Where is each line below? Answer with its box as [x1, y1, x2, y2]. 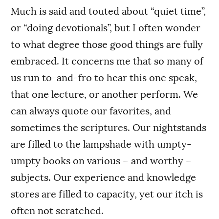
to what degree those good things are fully [11, 39, 203, 49]
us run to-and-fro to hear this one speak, [11, 72, 197, 83]
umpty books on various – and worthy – [11, 155, 192, 166]
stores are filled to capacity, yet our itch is [11, 189, 203, 199]
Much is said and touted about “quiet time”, [11, 6, 206, 16]
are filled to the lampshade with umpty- [11, 139, 192, 149]
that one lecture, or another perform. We [11, 89, 198, 99]
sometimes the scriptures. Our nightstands [11, 122, 207, 132]
